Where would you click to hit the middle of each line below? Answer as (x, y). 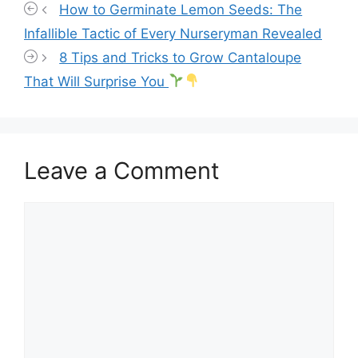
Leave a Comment (122, 170)
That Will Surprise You (96, 81)
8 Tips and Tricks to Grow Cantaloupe (181, 57)
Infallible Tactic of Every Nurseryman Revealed (173, 33)
